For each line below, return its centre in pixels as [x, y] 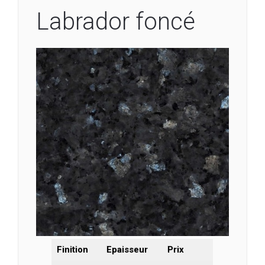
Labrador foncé [116, 22]
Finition [72, 249]
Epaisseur [127, 249]
